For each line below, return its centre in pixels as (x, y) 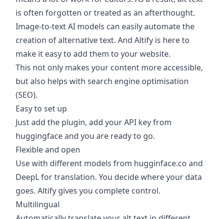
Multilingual (38, 204)
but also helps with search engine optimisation (102, 81)
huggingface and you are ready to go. (85, 136)
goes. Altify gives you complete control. (88, 191)
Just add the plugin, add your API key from (94, 122)
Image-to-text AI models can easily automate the (105, 26)
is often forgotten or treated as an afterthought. (105, 13)
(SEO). (27, 95)
